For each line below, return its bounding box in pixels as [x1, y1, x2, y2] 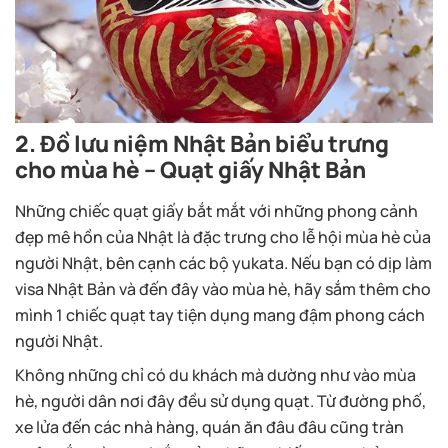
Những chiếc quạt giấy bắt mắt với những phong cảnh [15, 200, 418, 223]
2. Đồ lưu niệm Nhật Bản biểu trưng [15, 128, 389, 160]
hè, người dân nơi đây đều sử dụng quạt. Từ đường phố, [15, 390, 426, 413]
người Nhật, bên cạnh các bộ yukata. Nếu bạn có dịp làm [15, 252, 432, 275]
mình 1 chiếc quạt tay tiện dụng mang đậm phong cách [15, 304, 425, 327]
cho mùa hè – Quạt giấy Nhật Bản [15, 154, 366, 186]
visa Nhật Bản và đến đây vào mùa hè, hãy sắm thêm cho [15, 278, 431, 301]
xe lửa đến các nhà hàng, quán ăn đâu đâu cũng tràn [15, 416, 404, 439]
